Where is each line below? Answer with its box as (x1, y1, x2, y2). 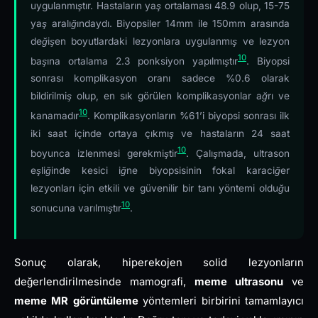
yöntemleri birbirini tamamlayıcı (138, 295, 305, 308)
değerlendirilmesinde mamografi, (14, 275, 194, 289)
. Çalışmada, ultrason (186, 147, 290, 159)
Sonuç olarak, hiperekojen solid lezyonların (14, 256, 304, 270)
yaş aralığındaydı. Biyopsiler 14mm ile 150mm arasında (31, 17, 290, 29)
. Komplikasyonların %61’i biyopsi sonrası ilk (87, 109, 290, 121)
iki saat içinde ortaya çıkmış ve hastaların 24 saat (31, 127, 290, 139)
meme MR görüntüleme (14, 295, 138, 308)
